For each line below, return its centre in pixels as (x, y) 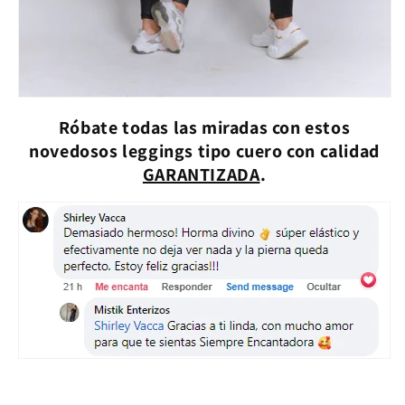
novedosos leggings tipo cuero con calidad (204, 151)
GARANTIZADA (201, 175)
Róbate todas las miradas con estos (204, 128)
